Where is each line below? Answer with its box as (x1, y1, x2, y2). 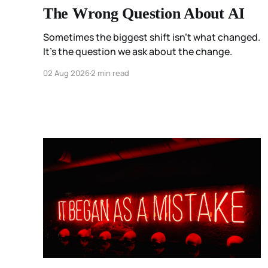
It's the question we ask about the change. (43, 45, 232, 59)
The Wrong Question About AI (43, 5, 245, 23)
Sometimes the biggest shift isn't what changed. (43, 31, 260, 44)
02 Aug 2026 (43, 68, 90, 79)
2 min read (91, 68, 129, 79)
